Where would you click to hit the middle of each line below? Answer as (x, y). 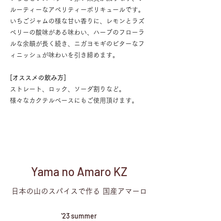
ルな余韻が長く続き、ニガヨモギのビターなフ (77, 44)
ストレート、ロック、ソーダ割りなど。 (68, 89)
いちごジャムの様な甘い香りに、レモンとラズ (77, 21)
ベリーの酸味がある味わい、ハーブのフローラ (77, 33)
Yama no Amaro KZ (79, 172)
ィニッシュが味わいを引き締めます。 (64, 55)
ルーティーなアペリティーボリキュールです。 (77, 10)
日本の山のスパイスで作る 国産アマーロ (79, 191)
